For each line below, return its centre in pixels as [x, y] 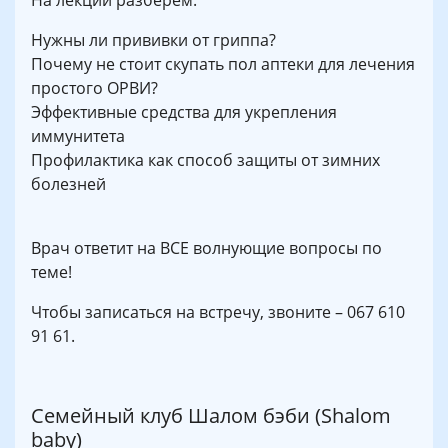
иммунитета [78, 135]
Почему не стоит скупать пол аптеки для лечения [223, 63]
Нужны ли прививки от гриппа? [153, 39]
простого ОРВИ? [94, 87]
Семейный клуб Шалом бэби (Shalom [211, 415]
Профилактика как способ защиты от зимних [205, 159]
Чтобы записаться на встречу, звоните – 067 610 [218, 311]
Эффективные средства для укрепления [184, 111]
